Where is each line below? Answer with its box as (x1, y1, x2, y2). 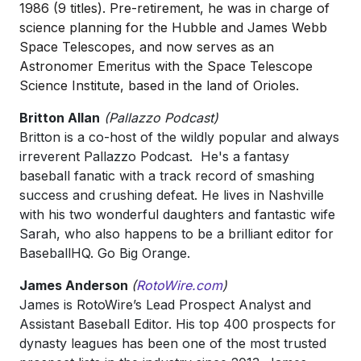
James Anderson (19, 277, 131, 293)
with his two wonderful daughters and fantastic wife (19, 206, 335, 222)
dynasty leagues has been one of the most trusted (19, 335, 326, 351)
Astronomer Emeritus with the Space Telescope (19, 58, 313, 74)
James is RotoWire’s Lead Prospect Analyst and (19, 297, 311, 313)
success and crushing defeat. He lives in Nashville (19, 187, 324, 203)
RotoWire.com (136, 277, 222, 293)
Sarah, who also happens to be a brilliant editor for (19, 226, 334, 242)
